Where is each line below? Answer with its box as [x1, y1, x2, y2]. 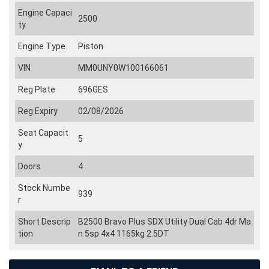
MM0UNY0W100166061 [78, 62, 169, 73]
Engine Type [18, 41, 65, 51]
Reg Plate [18, 84, 55, 94]
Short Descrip [18, 216, 71, 226]
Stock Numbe [18, 183, 70, 193]
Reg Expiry [18, 106, 58, 116]
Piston [78, 41, 103, 51]
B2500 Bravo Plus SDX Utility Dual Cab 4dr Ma [78, 216, 251, 226]
